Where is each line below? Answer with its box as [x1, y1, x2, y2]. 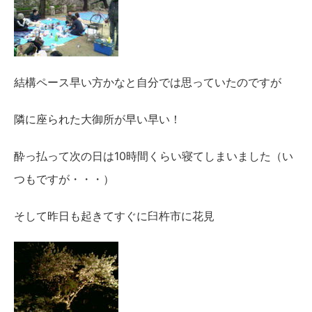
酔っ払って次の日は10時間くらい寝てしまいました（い [14, 149, 293, 164]
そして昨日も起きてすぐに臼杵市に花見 [14, 209, 214, 224]
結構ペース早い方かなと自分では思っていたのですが [14, 75, 281, 90]
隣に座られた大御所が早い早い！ [14, 112, 181, 127]
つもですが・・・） [14, 172, 114, 187]
